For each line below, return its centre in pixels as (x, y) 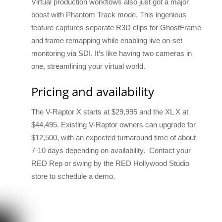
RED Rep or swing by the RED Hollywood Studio (111, 163)
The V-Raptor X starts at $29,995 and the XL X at (110, 111)
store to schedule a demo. (73, 176)
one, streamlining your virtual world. (88, 66)
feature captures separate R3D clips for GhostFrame (116, 27)
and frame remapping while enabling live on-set (107, 40)
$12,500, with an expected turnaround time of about (114, 137)
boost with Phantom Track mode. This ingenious (109, 14)
